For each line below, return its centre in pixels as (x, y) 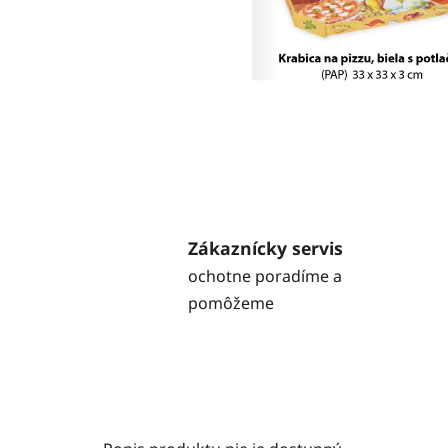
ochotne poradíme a (265, 275)
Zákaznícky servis (265, 247)
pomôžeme (231, 302)
